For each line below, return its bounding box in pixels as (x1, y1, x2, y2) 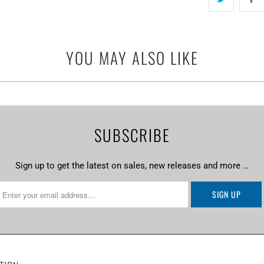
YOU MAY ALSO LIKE (65, 45, 199, 70)
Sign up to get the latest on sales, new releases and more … (15, 160, 249, 171)
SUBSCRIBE (94, 123, 170, 147)
